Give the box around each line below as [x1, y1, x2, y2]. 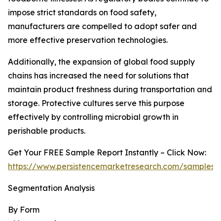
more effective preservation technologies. [8, 35, 168, 45]
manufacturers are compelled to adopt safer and [8, 21, 197, 32]
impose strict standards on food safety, [8, 7, 156, 18]
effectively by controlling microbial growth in [8, 112, 179, 122]
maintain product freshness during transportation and [8, 84, 212, 95]
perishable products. [8, 126, 85, 136]
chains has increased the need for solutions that [8, 71, 189, 81]
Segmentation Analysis [8, 183, 95, 193]
